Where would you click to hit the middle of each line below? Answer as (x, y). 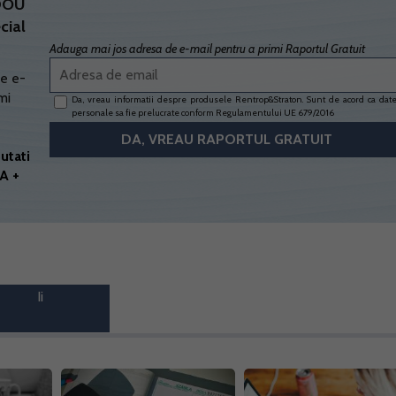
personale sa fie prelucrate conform (143, 113)
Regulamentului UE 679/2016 (274, 113)
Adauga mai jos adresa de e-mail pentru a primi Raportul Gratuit (207, 49)
